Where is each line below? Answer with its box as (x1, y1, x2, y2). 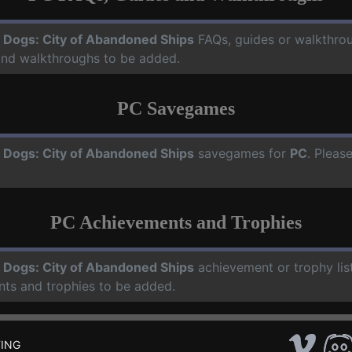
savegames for (194, 145, 290, 161)
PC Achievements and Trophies (50, 212, 302, 233)
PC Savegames (117, 98, 235, 119)
